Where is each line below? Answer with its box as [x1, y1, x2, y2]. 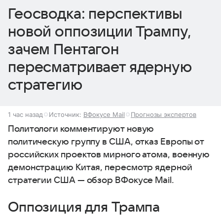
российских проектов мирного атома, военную [8, 150, 210, 160]
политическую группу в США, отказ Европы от [8, 137, 205, 147]
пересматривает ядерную [8, 59, 191, 76]
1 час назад [8, 110, 43, 119]
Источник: [49, 110, 83, 119]
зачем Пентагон [8, 41, 119, 58]
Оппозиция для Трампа [8, 200, 160, 215]
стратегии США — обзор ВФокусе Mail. [8, 176, 174, 185]
